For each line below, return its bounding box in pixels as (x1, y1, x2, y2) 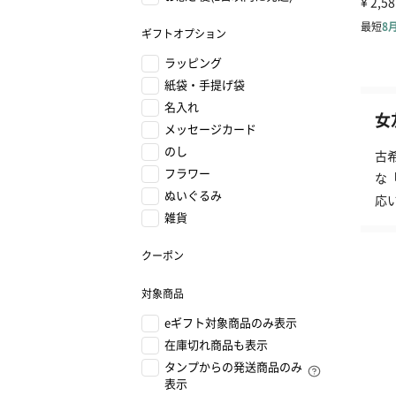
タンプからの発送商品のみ (164, 358, 302, 375)
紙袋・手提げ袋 (164, 76, 245, 93)
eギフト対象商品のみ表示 (164, 314, 297, 331)
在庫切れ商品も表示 (164, 336, 268, 353)
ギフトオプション (141, 26, 226, 41)
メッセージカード (164, 120, 256, 137)
